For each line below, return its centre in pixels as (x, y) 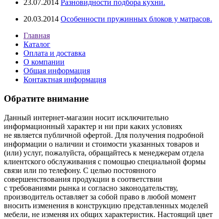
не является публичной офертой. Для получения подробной (104, 135)
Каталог (37, 44)
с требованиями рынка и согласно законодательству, (91, 188)
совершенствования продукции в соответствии (83, 179)
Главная (37, 36)
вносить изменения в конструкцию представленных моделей (106, 205)
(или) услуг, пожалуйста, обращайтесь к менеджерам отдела (104, 153)
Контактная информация (65, 80)
